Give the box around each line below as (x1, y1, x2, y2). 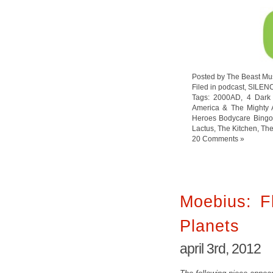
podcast (218, 83, 244, 91)
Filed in (192, 83, 218, 91)
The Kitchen (218, 124, 257, 132)
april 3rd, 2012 (180, 240, 261, 257)
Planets (180, 216, 239, 235)
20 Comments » (192, 135, 244, 143)
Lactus (192, 124, 214, 132)
